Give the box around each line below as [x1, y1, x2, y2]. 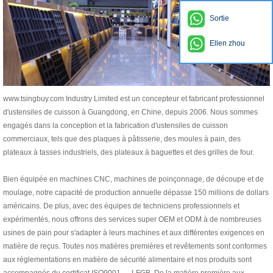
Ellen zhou [210, 38, 245, 48]
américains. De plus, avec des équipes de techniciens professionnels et [3, 201, 239, 210]
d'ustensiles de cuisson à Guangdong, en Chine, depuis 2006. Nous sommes [3, 107, 258, 116]
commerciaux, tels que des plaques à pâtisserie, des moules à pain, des [3, 134, 241, 143]
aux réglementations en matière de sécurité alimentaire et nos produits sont [3, 255, 252, 264]
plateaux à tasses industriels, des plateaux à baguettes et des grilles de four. [3, 147, 254, 157]
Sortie [210, 14, 229, 23]
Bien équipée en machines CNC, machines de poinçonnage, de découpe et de [3, 174, 264, 183]
